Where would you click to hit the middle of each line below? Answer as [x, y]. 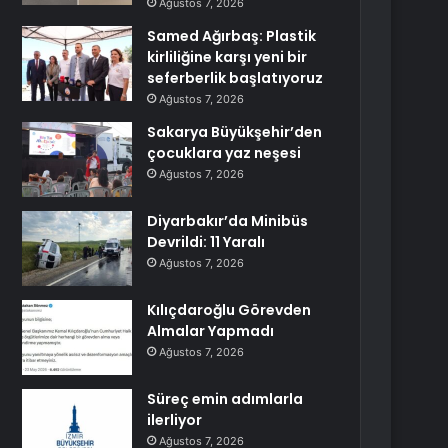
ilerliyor [175, 420]
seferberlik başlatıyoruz [235, 78]
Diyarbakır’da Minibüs [228, 221]
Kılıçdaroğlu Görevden [229, 310]
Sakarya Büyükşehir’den [235, 132]
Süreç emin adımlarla [225, 399]
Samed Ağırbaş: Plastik [232, 36]
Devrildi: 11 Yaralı [206, 242]
